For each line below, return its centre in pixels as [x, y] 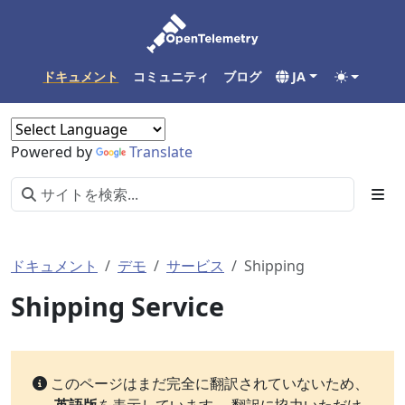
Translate [161, 152]
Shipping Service [118, 306]
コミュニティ [171, 76]
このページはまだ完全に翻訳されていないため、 [208, 383]
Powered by [53, 152]
